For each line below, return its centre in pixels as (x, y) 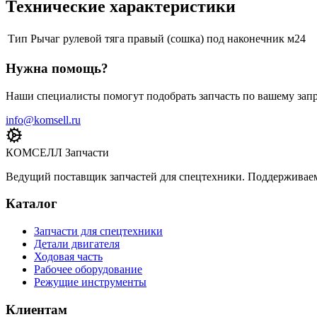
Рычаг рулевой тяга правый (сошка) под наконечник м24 (168, 39)
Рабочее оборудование (88, 269)
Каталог (31, 204)
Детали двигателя (77, 244)
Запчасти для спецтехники (98, 231)
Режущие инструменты (90, 282)
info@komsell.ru (43, 120)
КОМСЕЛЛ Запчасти (57, 152)
